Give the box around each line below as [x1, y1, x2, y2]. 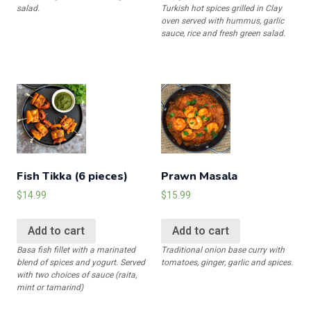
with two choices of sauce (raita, [17, 268, 137, 281]
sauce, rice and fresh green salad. [161, 27, 285, 40]
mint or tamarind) [17, 280, 83, 294]
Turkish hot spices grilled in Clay [161, 2, 282, 15]
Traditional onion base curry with [161, 243, 285, 256]
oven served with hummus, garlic [161, 15, 284, 28]
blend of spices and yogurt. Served [17, 255, 145, 269]
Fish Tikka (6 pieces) [17, 169, 128, 185]
